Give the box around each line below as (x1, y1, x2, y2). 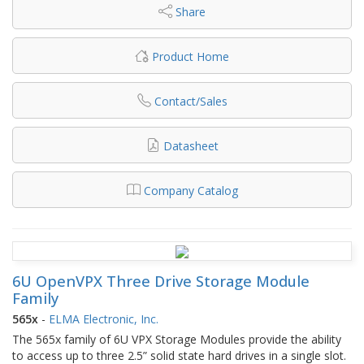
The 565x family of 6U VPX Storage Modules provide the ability (12, 331, 341, 347)
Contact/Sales (154, 93, 227, 109)
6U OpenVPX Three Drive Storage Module (12, 271, 310, 291)
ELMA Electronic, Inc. (49, 310, 158, 327)
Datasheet (162, 137, 219, 154)
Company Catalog (143, 182, 238, 198)
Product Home (152, 48, 229, 64)
